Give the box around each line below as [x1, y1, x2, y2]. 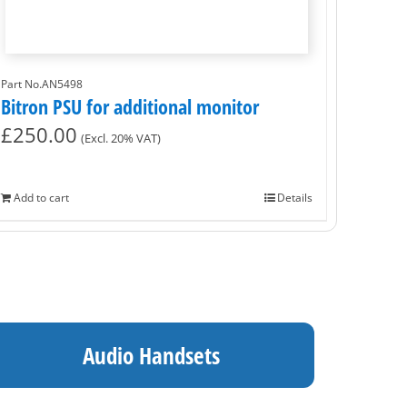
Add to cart [14, 189, 70, 205]
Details [276, 189, 313, 205]
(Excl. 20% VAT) [81, 130, 162, 146]
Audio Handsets [82, 339, 220, 371]
